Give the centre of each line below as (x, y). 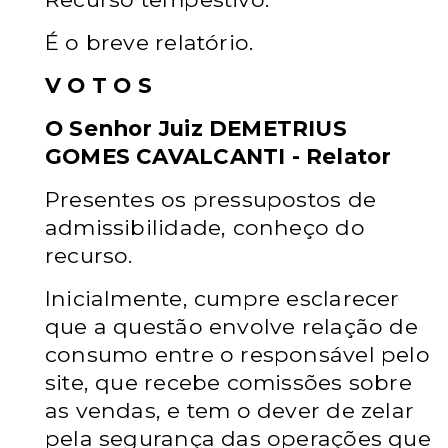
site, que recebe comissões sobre (228, 382)
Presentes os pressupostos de (210, 199)
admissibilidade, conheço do (205, 227)
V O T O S (98, 85)
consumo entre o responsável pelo (237, 354)
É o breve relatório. (149, 42)
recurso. (89, 255)
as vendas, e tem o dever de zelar (230, 410)
